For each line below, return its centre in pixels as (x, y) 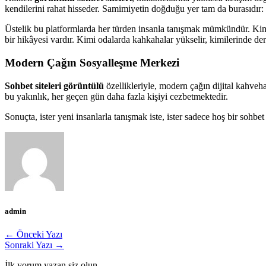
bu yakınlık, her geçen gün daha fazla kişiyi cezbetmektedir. (116, 96)
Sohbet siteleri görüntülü (54, 85)
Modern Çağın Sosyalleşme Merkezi (92, 62)
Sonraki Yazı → (34, 245)
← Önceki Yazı (34, 235)
